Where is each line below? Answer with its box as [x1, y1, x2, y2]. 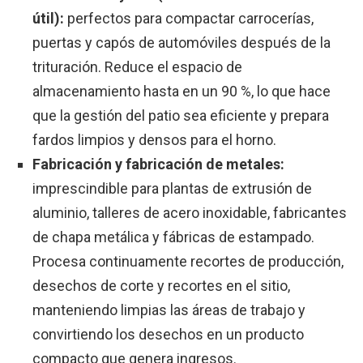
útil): [32, 10, 67, 28]
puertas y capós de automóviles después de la [32, 34, 331, 52]
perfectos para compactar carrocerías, [67, 10, 314, 28]
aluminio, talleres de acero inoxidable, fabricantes [32, 204, 347, 222]
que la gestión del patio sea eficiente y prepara [32, 107, 329, 125]
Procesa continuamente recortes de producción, [32, 253, 344, 271]
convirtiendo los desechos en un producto [32, 326, 304, 344]
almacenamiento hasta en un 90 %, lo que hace [32, 83, 331, 100]
